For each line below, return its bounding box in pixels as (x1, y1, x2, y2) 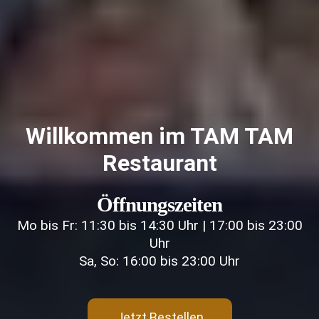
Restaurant (102, 149, 217, 177)
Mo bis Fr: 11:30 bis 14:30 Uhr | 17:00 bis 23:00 (16, 216, 303, 234)
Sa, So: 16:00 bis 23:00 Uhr (79, 252, 240, 269)
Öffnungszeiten (97, 192, 222, 216)
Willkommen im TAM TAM (26, 122, 293, 150)
